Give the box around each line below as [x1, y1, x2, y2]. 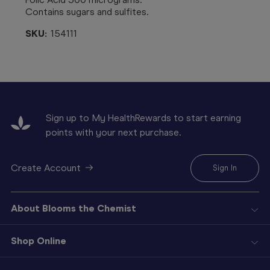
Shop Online [11, 234, 66, 246]
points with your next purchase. [46, 126, 181, 138]
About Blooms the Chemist [11, 202, 136, 214]
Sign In [213, 163, 237, 172]
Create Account [11, 162, 81, 174]
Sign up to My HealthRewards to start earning [46, 111, 241, 124]
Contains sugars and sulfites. [25, 5, 148, 17]
